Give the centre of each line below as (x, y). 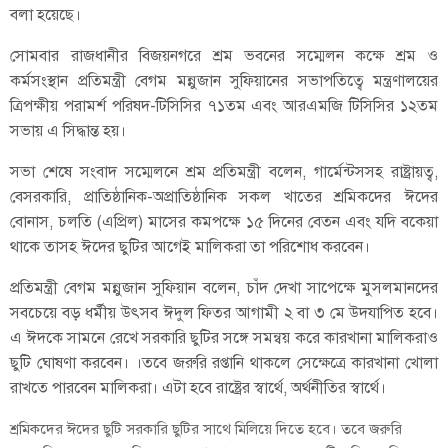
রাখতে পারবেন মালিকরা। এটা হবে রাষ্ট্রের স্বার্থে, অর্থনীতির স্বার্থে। (198, 388)
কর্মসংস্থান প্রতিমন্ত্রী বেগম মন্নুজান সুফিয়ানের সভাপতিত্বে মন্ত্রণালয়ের (224, 81)
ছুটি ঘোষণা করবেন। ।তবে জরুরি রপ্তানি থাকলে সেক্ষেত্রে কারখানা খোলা (224, 363)
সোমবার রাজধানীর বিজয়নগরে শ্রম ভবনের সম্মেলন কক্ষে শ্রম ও (224, 56)
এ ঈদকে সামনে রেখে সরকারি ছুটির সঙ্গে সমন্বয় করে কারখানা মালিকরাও (224, 338)
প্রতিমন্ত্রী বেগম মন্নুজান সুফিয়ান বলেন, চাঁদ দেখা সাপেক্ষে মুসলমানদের (224, 288)
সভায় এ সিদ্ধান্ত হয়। (68, 131)
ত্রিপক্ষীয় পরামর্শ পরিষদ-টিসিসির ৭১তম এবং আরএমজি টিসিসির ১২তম (224, 106)
